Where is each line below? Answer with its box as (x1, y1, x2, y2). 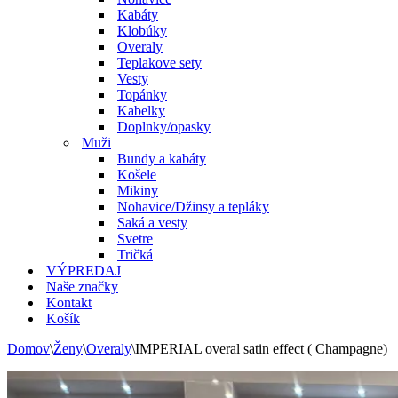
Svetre (117, 231, 153, 246)
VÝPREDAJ (46, 263, 121, 278)
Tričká (117, 247, 153, 262)
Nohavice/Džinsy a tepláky (117, 199, 269, 214)
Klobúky (117, 23, 167, 38)
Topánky (117, 87, 167, 102)
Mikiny (117, 183, 158, 198)
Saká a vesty (117, 215, 187, 230)
